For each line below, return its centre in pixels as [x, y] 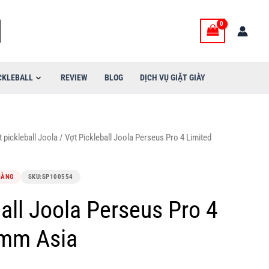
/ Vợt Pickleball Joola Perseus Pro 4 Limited [134, 138]
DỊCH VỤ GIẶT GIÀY [173, 77]
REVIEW [74, 77]
